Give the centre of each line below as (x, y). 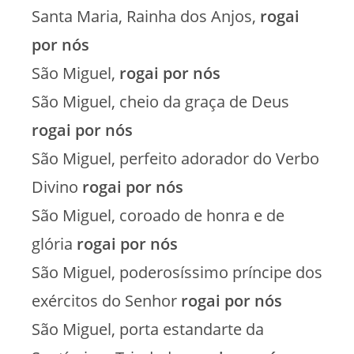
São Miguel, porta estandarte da (148, 329)
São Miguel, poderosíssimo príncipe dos (177, 272)
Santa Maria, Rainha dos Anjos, (146, 16)
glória (54, 243)
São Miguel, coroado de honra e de (158, 215)
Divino (57, 186)
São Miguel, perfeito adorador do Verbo (175, 158)
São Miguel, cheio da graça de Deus (160, 101)
